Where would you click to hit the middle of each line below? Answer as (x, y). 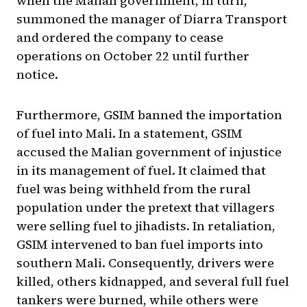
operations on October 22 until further (133, 56)
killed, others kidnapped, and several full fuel (153, 282)
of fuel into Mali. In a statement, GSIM (130, 134)
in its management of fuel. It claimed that (141, 171)
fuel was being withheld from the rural (134, 189)
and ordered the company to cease (120, 38)
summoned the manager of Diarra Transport (152, 19)
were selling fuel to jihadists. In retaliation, (146, 226)
